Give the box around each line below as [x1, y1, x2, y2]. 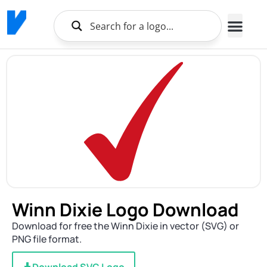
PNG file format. [12, 232, 82, 246]
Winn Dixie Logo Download [12, 197, 239, 222]
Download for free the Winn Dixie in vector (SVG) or [12, 219, 239, 232]
